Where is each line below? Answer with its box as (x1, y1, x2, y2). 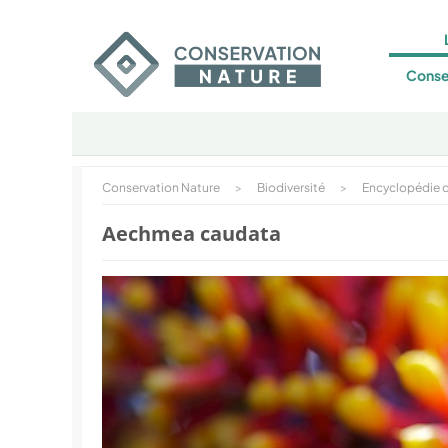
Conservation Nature (102, 180, 220, 195)
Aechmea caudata (102, 220, 281, 247)
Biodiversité (257, 180, 325, 195)
